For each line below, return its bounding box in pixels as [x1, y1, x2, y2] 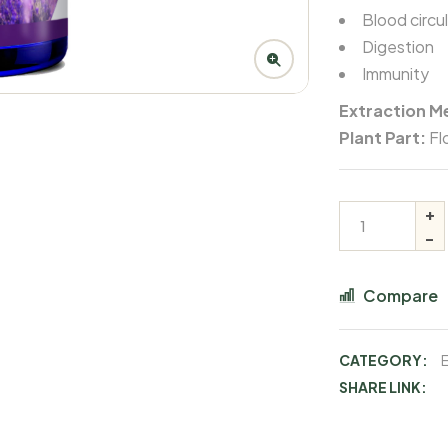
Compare [363, 285, 438, 306]
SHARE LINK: [339, 378, 427, 396]
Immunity [362, 63, 429, 84]
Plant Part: [339, 127, 426, 148]
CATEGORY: [339, 351, 428, 369]
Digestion [362, 36, 434, 57]
